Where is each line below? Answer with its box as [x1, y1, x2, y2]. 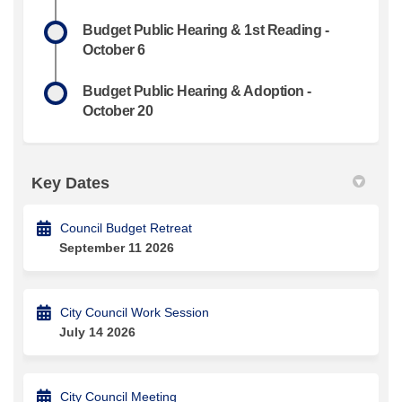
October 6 [83, 41, 145, 57]
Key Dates [31, 173, 109, 192]
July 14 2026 [59, 324, 135, 339]
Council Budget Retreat [60, 220, 192, 235]
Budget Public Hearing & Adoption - [83, 83, 311, 99]
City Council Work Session [60, 304, 209, 319]
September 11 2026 [59, 240, 174, 255]
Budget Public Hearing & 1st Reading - [83, 22, 329, 38]
